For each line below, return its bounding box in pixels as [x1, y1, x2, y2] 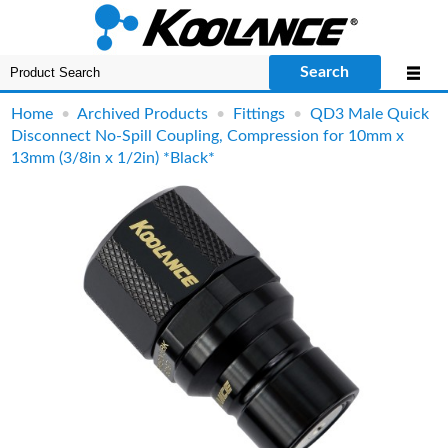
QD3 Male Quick [310, 106, 430, 122]
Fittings [233, 106, 286, 122]
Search [300, 64, 350, 80]
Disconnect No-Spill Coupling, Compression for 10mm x [11, 128, 405, 144]
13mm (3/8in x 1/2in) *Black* [11, 150, 216, 166]
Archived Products [77, 106, 209, 122]
